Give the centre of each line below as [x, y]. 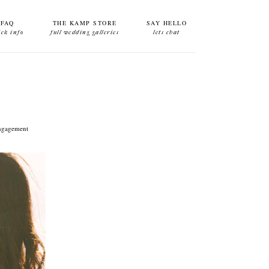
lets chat [167, 32]
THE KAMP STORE [85, 23]
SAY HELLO [166, 23]
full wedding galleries [85, 32]
